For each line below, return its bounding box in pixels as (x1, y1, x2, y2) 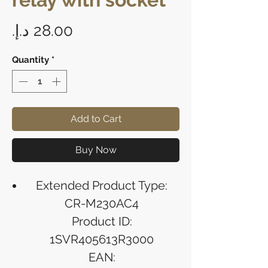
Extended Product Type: (36, 178, 167, 193)
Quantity (12, 54, 49, 65)
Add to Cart (70, 113, 121, 125)
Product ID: (71, 214, 132, 229)
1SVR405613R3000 (50, 232, 154, 247)
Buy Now (75, 144, 117, 156)
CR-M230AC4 (65, 196, 139, 211)
